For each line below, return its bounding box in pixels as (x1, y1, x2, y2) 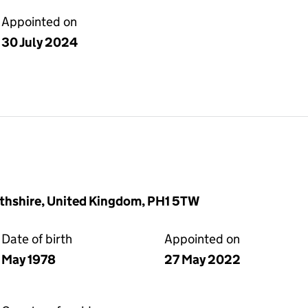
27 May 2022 (164, 252, 241, 267)
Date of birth (1, 231, 72, 247)
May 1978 (1, 252, 56, 267)
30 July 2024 (1, 34, 78, 50)
